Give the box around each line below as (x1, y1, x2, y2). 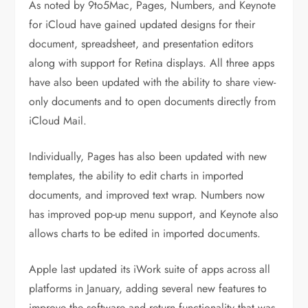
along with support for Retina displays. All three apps (29, 54, 275, 71)
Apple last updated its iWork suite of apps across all (29, 261, 271, 277)
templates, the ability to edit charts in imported (29, 167, 244, 184)
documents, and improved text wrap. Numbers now (29, 186, 265, 203)
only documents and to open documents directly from (29, 93, 276, 109)
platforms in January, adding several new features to (29, 280, 267, 296)
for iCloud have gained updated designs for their (29, 16, 256, 32)
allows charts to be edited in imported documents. (29, 225, 261, 241)
